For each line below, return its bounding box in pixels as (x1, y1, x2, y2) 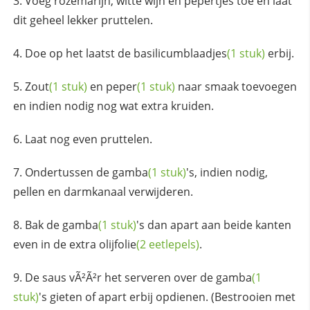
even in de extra (12, 236, 99, 252)
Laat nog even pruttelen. (24, 131, 152, 147)
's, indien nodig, (185, 164, 268, 180)
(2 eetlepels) (136, 236, 199, 252)
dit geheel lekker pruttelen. (12, 12, 153, 28)
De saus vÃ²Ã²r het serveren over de (24, 269, 216, 285)
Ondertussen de (24, 164, 112, 180)
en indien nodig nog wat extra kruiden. (12, 98, 214, 113)
